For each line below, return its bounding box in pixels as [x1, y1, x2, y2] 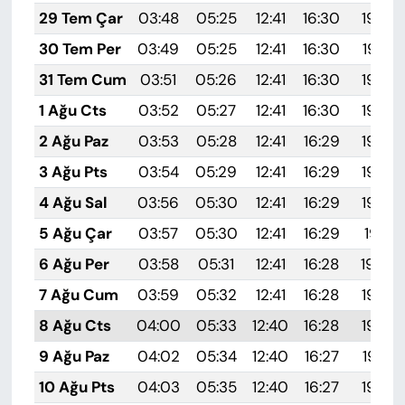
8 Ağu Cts [38, 315, 111, 335]
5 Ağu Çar [38, 222, 112, 243]
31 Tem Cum [38, 69, 127, 89]
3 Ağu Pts [38, 161, 108, 182]
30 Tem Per [38, 38, 121, 59]
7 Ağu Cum [38, 284, 118, 305]
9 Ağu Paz [38, 345, 109, 366]
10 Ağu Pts [38, 376, 115, 397]
